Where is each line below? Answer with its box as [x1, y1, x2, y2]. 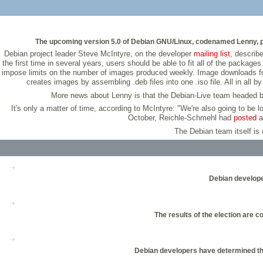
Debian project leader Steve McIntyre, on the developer [4, 49, 194, 59]
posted [234, 113, 257, 123]
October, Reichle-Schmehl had [128, 113, 234, 123]
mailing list [194, 49, 230, 59]
